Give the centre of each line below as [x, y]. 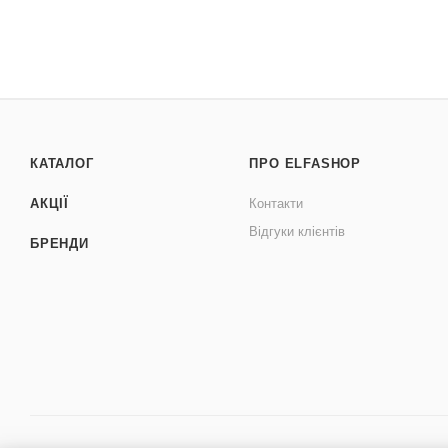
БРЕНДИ [59, 244]
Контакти [276, 204]
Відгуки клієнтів [297, 232]
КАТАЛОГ [62, 164]
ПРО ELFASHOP [305, 164]
